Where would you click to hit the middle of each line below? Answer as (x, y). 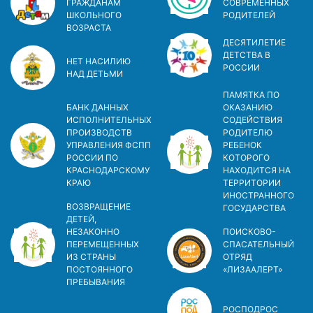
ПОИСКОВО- (249, 231)
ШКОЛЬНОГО (94, 15)
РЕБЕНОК (242, 145)
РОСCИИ (241, 67)
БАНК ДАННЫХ (97, 107)
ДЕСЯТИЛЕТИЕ (254, 42)
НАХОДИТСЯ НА (257, 170)
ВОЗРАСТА (89, 27)
